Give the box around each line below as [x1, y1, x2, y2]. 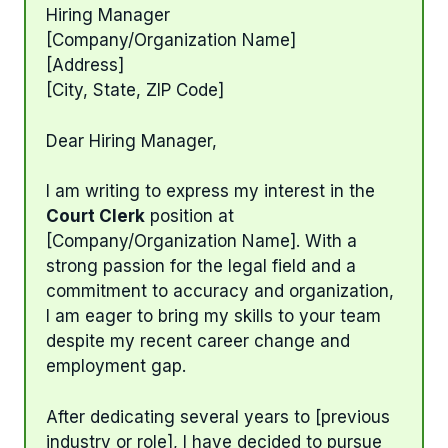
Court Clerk [46, 206, 145, 227]
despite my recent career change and [46, 331, 350, 352]
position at [145, 206, 234, 227]
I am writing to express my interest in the [46, 181, 375, 202]
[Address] [46, 55, 124, 76]
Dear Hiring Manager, [46, 130, 217, 151]
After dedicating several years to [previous [46, 406, 390, 427]
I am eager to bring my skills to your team [46, 306, 381, 327]
